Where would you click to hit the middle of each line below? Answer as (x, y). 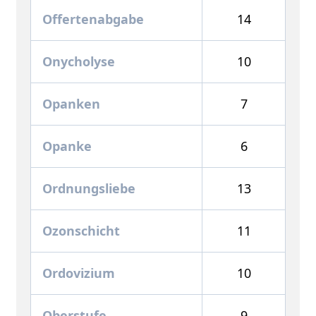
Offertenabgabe (93, 19)
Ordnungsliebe (89, 188)
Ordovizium (79, 273)
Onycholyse (79, 61)
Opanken (71, 103)
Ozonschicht (81, 230)
